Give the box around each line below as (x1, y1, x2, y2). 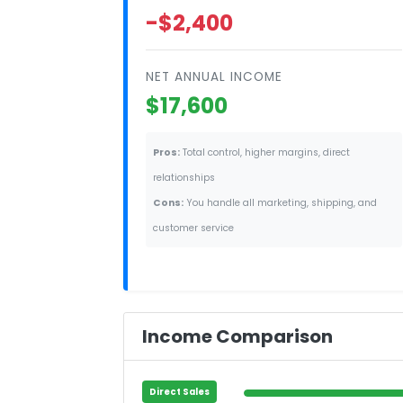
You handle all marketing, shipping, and (184, 195, 377, 210)
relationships (153, 170, 215, 184)
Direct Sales (149, 385, 210, 398)
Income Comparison (142, 323, 333, 349)
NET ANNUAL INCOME (146, 67, 282, 85)
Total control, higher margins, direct (180, 145, 350, 159)
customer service (153, 220, 234, 235)
